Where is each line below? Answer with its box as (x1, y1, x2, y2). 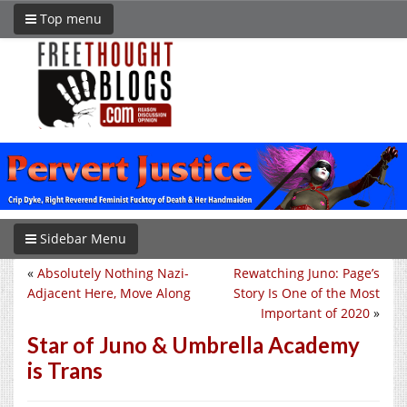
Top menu (36, 10, 102, 27)
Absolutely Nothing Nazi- (37, 263, 189, 282)
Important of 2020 (261, 303, 370, 322)
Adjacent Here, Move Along (27, 283, 191, 302)
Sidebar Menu (36, 229, 126, 247)
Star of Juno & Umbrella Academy (27, 331, 360, 358)
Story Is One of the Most (233, 283, 380, 302)
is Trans (27, 356, 103, 383)
